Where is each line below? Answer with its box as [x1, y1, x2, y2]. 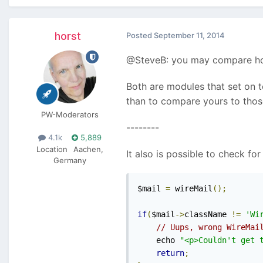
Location [36, 144, 68, 154]
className [184, 210, 231, 220]
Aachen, [73, 144, 103, 154]
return [156, 248, 184, 258]
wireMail [170, 184, 213, 194]
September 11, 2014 [154, 31, 225, 41]
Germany [53, 155, 86, 165]
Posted [126, 31, 154, 41]
